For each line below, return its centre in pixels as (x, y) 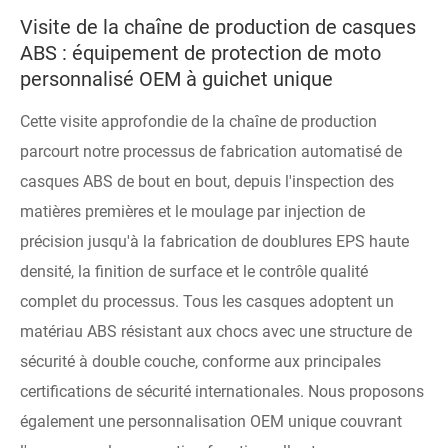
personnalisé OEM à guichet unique (176, 78)
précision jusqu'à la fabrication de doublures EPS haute (214, 241)
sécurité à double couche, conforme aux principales (200, 361)
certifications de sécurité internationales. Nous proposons (222, 391)
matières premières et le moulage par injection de (192, 211)
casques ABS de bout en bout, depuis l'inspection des (207, 181)
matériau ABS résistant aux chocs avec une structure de (216, 331)
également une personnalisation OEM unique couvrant (211, 421)
